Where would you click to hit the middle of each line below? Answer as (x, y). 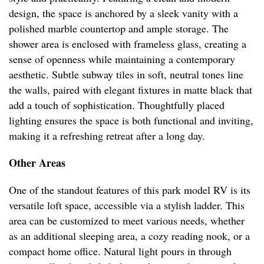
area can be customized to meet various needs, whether (127, 221)
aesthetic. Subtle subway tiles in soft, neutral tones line (126, 75)
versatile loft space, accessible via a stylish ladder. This (127, 205)
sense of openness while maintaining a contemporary (122, 59)
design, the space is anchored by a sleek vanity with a (123, 13)
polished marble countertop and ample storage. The (119, 29)
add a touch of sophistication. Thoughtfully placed (117, 105)
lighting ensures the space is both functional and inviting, (131, 121)
